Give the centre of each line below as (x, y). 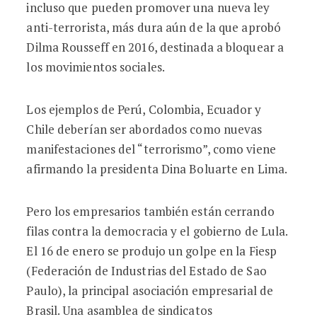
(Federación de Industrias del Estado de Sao (146, 271)
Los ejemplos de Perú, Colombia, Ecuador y (144, 109)
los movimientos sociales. (96, 67)
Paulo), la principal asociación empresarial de (150, 290)
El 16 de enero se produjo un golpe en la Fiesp (152, 251)
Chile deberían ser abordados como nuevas (144, 129)
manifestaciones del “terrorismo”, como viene (151, 149)
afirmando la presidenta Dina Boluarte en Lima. (157, 169)
